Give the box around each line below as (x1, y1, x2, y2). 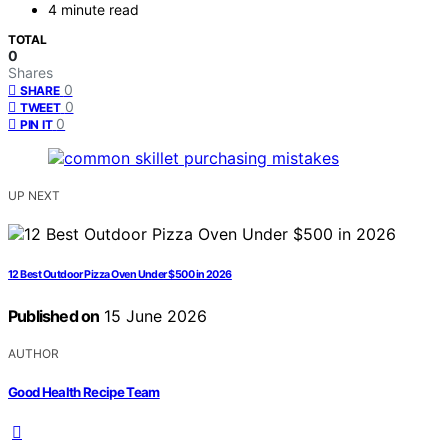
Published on (8, 306, 100, 327)
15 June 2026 (99, 306, 208, 327)
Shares (8, 64, 53, 82)
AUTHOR (8, 346, 59, 362)
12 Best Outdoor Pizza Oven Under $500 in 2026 (8, 268, 232, 282)
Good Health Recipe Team (8, 383, 160, 400)
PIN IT (20, 117, 53, 133)
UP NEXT (8, 188, 60, 204)
